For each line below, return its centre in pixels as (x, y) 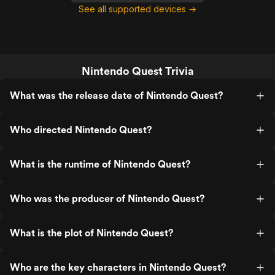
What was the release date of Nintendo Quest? (116, 95)
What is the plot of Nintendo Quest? (91, 233)
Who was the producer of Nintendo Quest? (107, 199)
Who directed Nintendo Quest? (81, 130)
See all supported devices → (137, 9)
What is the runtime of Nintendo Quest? (100, 164)
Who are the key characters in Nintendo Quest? (118, 267)
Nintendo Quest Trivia (137, 71)
